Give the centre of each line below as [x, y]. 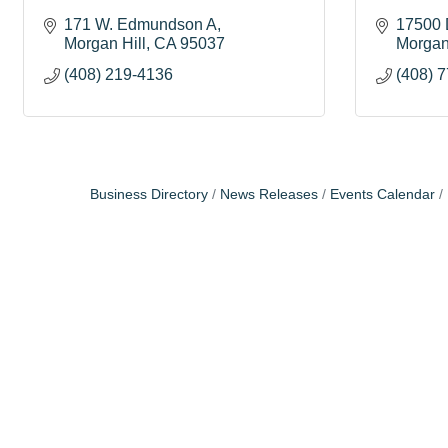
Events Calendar [382, 194]
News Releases [268, 194]
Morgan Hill [105, 43]
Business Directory [148, 194]
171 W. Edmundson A [140, 24]
